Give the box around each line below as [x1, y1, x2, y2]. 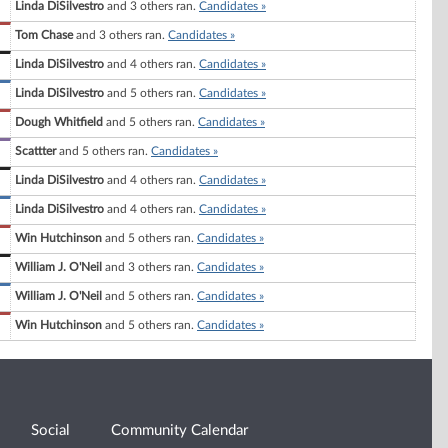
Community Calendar [111, 423, 249, 439]
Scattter [15, 145, 56, 158]
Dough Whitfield [15, 116, 103, 129]
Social [31, 423, 71, 439]
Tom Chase [15, 29, 73, 42]
